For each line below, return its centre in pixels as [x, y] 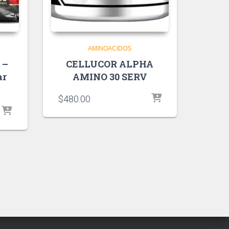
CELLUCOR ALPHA [110, 64]
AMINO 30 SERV [110, 76]
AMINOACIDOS [110, 48]
